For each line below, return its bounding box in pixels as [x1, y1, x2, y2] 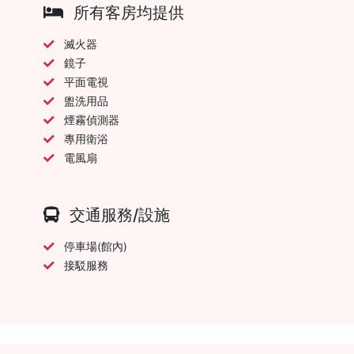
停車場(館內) [64, 239, 127, 253]
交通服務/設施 [66, 205, 170, 224]
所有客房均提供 [70, 2, 184, 22]
